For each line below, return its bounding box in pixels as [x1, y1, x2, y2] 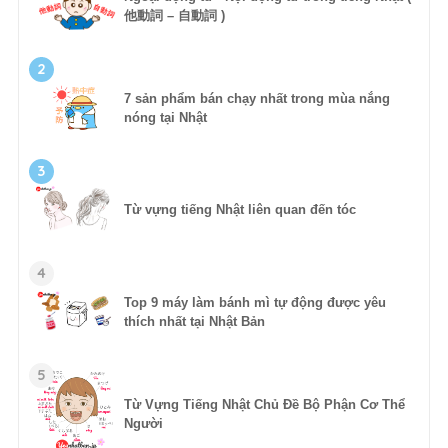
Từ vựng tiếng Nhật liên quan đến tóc [123, 201, 356, 217]
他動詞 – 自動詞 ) [123, 7, 225, 23]
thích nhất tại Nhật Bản [123, 313, 265, 329]
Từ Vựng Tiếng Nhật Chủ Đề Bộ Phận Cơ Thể [123, 396, 405, 412]
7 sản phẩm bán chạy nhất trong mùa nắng [123, 90, 390, 106]
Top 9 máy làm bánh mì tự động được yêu [123, 294, 386, 310]
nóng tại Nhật [123, 109, 207, 125]
